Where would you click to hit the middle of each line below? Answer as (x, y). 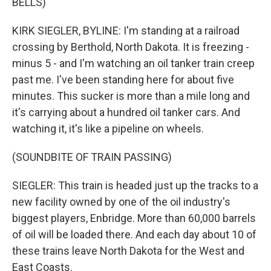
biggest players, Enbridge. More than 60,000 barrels (134, 218)
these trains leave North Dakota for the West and (128, 251)
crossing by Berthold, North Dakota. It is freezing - (131, 47)
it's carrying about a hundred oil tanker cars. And (126, 112)
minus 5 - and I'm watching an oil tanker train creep (133, 63)
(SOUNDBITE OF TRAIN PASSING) (92, 157)
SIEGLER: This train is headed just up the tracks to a (135, 185)
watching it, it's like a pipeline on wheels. (108, 129)
